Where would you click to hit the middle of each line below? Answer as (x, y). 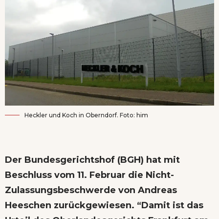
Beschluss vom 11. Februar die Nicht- (89, 175)
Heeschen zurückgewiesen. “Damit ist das (104, 206)
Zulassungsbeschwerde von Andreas (91, 190)
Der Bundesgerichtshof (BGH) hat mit (92, 160)
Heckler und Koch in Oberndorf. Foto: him (86, 115)
